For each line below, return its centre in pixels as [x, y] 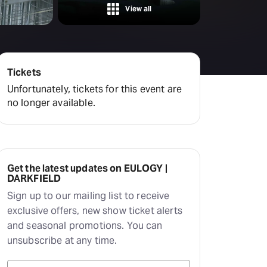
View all [139, 9]
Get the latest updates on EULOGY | [87, 168]
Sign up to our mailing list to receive [88, 196]
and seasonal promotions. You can [85, 226]
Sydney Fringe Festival [45, 25]
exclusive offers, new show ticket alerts [94, 211]
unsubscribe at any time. [62, 240]
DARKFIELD [34, 178]
